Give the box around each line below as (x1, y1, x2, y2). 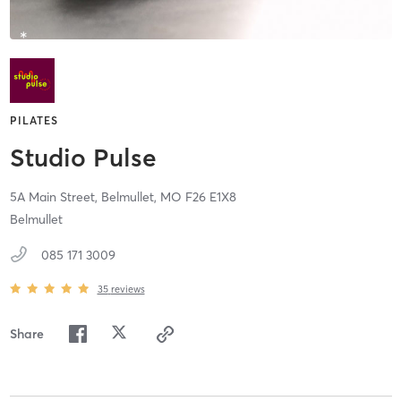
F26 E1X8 (184, 189, 236, 206)
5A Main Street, (9, 189, 101, 206)
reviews (110, 282, 145, 295)
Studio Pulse (9, 142, 157, 174)
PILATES (9, 114, 58, 128)
